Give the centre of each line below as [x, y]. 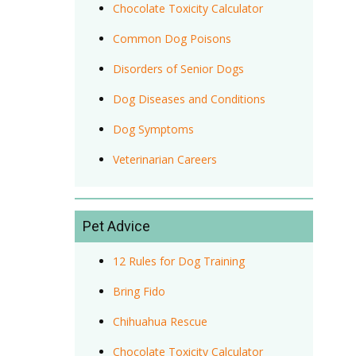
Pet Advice [116, 226]
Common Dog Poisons [172, 38]
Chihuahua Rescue [160, 321]
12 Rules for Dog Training [178, 261]
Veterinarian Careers [164, 159]
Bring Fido [139, 291]
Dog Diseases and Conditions [189, 99]
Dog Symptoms [153, 129]
